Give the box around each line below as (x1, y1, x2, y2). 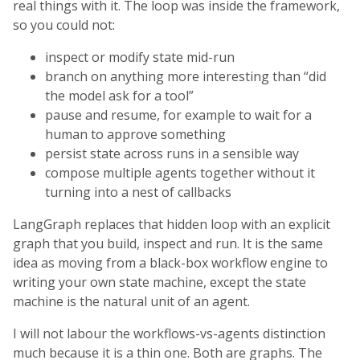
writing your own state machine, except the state (13, 273, 306, 292)
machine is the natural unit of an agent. (13, 292, 250, 311)
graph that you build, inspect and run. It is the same (13, 235, 323, 253)
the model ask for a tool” (45, 87, 194, 105)
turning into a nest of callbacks (45, 183, 231, 202)
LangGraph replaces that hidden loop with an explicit (13, 215, 330, 234)
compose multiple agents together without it (45, 164, 315, 182)
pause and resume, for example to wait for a (45, 106, 312, 125)
